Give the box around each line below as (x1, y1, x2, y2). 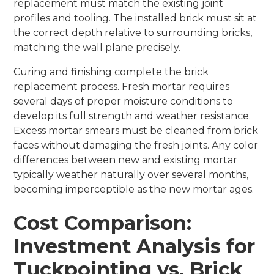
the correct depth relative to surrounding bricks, (13, 26, 253, 39)
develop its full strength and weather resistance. (13, 109, 251, 122)
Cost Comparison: (13, 210, 192, 235)
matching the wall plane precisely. (13, 41, 181, 53)
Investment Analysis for (13, 234, 256, 258)
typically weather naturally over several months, (13, 168, 249, 180)
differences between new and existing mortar (13, 154, 238, 166)
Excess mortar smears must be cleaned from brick (13, 124, 259, 136)
